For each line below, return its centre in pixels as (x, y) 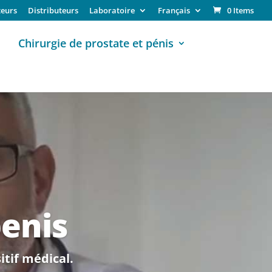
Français (174, 10)
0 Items (240, 10)
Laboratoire (112, 10)
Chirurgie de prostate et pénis (96, 43)
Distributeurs (53, 10)
